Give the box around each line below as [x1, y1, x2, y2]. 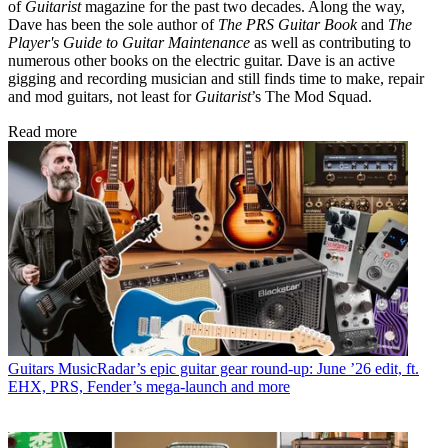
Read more [8, 123, 77, 141]
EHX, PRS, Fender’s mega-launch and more [8, 377, 290, 395]
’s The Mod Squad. [251, 88, 372, 106]
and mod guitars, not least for [8, 88, 195, 106]
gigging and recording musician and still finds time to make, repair [8, 70, 424, 88]
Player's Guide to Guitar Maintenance [8, 34, 250, 52]
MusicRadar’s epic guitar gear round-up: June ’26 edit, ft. [58, 359, 419, 377]
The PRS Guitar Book [218, 16, 361, 34]
